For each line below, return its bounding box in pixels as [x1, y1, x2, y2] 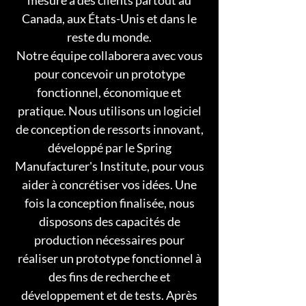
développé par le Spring [47, 140, 171, 155]
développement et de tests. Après [21, 288, 197, 303]
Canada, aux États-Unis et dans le [22, 11, 197, 26]
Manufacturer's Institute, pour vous [14, 158, 204, 173]
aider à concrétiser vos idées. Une [22, 177, 197, 192]
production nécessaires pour [34, 232, 184, 247]
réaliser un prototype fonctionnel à [17, 251, 201, 266]
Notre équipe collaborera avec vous [16, 48, 203, 63]
